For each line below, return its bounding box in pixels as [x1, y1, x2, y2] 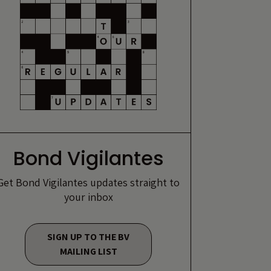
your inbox [64, 189, 113, 204]
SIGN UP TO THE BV [47, 230, 129, 243]
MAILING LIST [59, 244, 117, 258]
